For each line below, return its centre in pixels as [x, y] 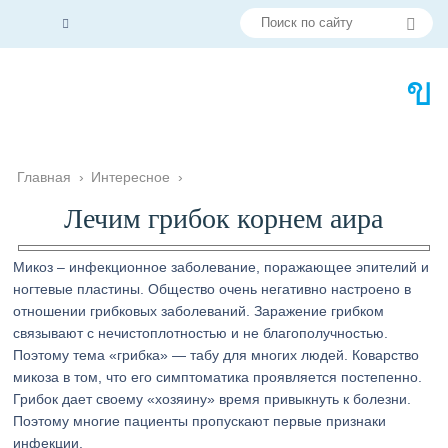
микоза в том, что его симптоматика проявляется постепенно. [218, 377]
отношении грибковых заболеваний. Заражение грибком [199, 311]
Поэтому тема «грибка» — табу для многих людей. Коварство [216, 355]
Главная [44, 177]
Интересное [131, 177]
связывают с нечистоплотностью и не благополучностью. [201, 333]
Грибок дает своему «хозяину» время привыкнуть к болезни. [212, 399]
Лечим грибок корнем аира [224, 218]
